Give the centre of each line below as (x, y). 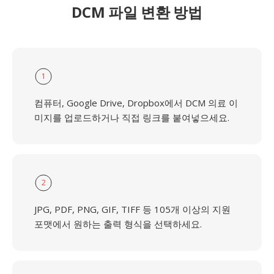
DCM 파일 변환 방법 (137, 12)
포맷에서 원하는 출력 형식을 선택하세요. (118, 224)
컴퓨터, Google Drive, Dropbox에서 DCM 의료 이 (136, 103)
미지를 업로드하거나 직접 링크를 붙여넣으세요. (132, 117)
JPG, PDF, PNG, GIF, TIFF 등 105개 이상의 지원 (132, 209)
